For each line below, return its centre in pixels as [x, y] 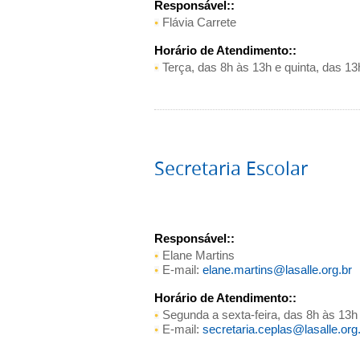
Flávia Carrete [199, 22]
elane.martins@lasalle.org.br [277, 270]
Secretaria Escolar [231, 168]
